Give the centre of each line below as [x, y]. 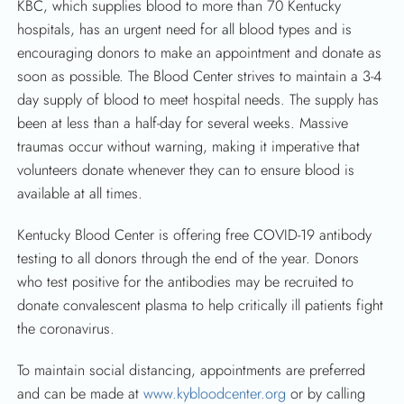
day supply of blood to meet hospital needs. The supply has [198, 99]
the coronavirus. [66, 328]
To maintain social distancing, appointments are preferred [192, 371]
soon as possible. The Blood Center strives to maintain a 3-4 [200, 76]
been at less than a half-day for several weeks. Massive [183, 123]
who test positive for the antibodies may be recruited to [186, 281]
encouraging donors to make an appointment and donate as [200, 52]
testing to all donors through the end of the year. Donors [188, 258]
